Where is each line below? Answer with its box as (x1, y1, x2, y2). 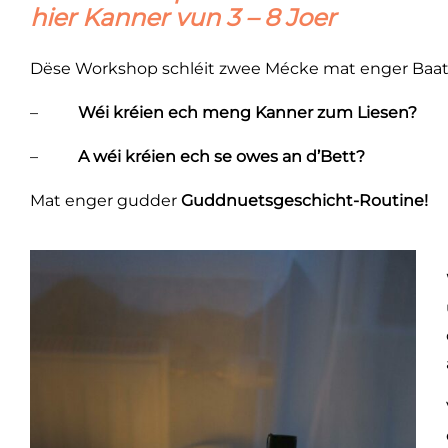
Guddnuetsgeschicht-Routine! (181, 191, 432, 210)
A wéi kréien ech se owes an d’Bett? (78, 147, 365, 166)
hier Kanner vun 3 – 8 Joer (30, 3, 336, 32)
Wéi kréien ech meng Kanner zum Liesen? (78, 103, 417, 122)
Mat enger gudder (30, 191, 181, 210)
